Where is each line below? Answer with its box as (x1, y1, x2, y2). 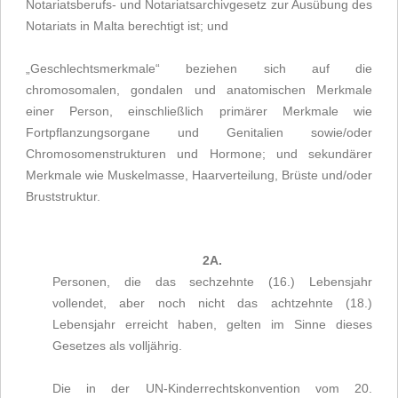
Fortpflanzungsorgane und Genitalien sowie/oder (26, 125, 372, 139)
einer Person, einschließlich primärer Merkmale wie (26, 104, 372, 118)
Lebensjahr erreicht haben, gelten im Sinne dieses (52, 317, 372, 331)
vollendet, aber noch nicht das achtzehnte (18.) (52, 296, 372, 310)
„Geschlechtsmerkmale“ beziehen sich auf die (26, 61, 372, 76)
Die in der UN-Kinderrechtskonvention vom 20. (52, 381, 372, 395)
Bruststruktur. (26, 189, 100, 203)
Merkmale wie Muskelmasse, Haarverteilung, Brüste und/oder (26, 168, 372, 182)
